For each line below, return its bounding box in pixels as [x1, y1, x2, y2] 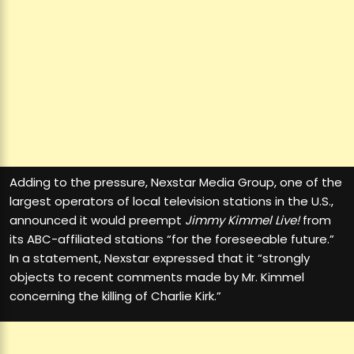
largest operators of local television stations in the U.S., [9, 193, 333, 210]
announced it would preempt [9, 212, 185, 229]
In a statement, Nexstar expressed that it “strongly [9, 250, 310, 267]
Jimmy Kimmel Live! [185, 212, 299, 229]
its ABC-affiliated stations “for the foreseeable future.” [9, 231, 334, 248]
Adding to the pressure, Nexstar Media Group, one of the [9, 174, 342, 191]
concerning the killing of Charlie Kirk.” [9, 288, 221, 305]
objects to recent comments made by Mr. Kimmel [9, 269, 304, 286]
